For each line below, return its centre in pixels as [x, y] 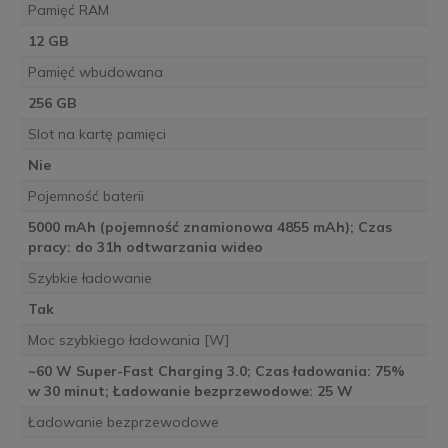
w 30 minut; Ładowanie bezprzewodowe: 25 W [190, 391]
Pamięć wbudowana [95, 72]
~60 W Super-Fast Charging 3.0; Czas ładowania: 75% [216, 371]
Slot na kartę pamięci [96, 134]
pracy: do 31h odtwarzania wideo [145, 247]
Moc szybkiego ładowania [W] [128, 340]
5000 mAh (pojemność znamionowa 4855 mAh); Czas [209, 227]
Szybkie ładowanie [89, 278]
